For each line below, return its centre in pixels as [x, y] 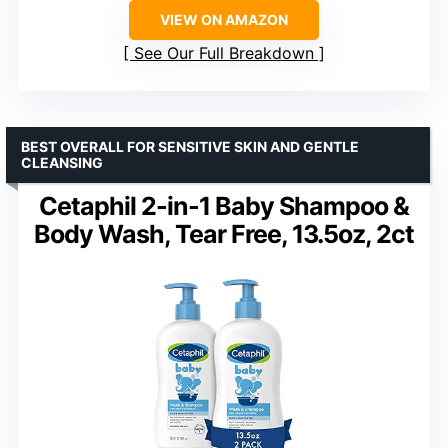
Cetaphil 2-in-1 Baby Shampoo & [224, 205]
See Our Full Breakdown [224, 52]
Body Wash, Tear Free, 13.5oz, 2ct [224, 233]
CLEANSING [62, 162]
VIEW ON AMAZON [224, 19]
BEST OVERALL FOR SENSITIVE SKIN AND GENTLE [190, 146]
